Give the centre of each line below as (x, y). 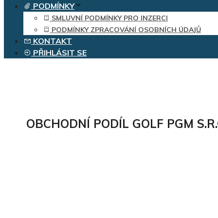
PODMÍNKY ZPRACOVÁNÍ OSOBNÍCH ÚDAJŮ (125, 30)
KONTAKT (52, 41)
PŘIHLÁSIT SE (59, 53)
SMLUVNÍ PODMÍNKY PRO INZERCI (109, 18)
